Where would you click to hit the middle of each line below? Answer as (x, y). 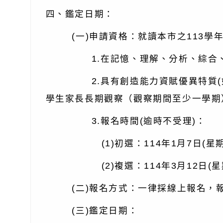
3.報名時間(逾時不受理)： (126, 121)
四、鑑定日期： (80, 14)
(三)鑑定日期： (92, 211)
